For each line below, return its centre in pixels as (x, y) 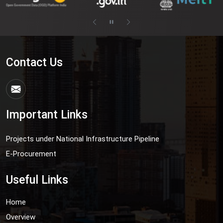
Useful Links (37, 180)
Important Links (47, 114)
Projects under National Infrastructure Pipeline (83, 139)
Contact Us (34, 62)
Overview (21, 217)
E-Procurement (31, 154)
